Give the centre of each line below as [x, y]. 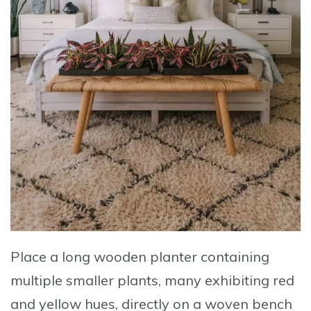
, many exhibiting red [226, 280]
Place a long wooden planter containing [140, 257]
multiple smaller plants [84, 280]
